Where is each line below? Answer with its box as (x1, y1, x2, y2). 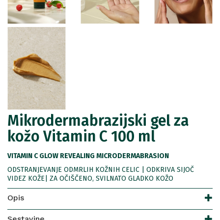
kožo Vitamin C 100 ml (7, 128, 155, 146)
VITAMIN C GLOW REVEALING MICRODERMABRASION (7, 152, 169, 161)
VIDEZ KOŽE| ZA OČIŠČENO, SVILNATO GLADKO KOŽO (7, 174, 173, 183)
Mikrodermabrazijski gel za (7, 112, 189, 130)
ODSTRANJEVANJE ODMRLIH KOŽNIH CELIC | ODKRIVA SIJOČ (7, 165, 194, 174)
